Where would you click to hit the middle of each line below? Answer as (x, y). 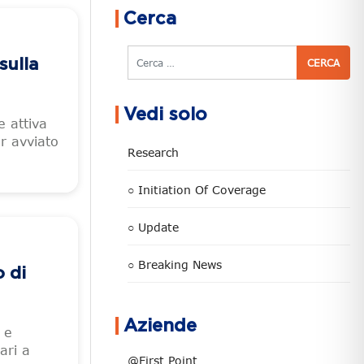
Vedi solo (165, 115)
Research (153, 152)
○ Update (153, 227)
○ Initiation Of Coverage (197, 190)
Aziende (160, 326)
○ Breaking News (175, 264)
